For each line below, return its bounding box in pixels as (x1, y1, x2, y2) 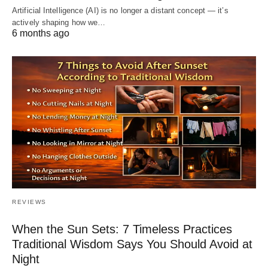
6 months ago (12, 28, 69, 38)
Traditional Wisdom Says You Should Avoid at (12, 237, 252, 251)
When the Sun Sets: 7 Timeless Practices (12, 223, 232, 236)
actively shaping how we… (12, 17, 106, 27)
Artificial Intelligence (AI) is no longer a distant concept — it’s (12, 5, 229, 15)
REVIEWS (12, 199, 47, 206)
